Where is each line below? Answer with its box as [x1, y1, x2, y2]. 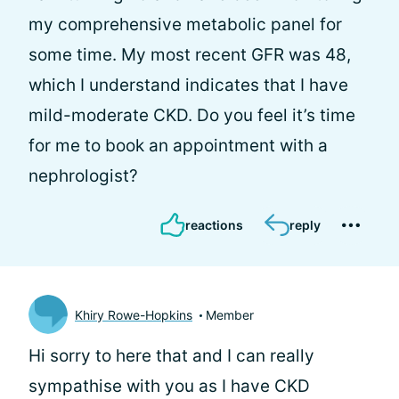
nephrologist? [28, 166, 138, 186]
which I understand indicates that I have [28, 75, 348, 95]
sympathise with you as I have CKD [28, 376, 310, 396]
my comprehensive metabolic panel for [28, 14, 342, 35]
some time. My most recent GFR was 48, [28, 45, 351, 65]
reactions [185, 217, 243, 232]
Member [206, 306, 254, 322]
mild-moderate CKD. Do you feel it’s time [28, 105, 355, 126]
